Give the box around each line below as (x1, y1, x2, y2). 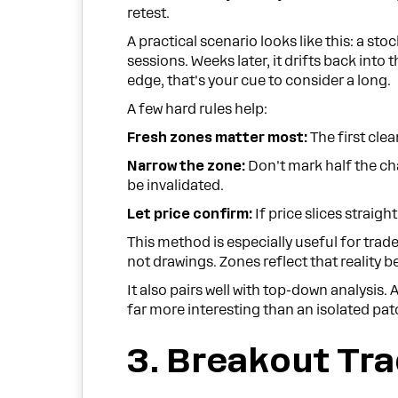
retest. (127, 5, 171, 22)
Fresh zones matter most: (127, 130, 308, 147)
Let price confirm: (127, 206, 253, 223)
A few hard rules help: (127, 101, 268, 118)
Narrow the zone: (127, 158, 246, 175)
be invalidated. (127, 178, 225, 195)
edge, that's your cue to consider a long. (127, 73, 392, 90)
